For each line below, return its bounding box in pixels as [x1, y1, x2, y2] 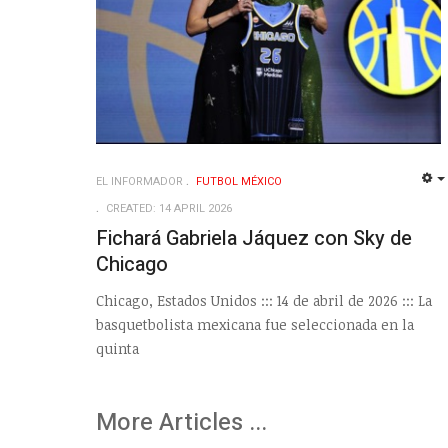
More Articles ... [96, 405, 267, 441]
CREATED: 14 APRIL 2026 [106, 199, 232, 217]
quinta [96, 339, 139, 359]
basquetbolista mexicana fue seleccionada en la [96, 315, 414, 335]
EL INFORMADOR [96, 172, 183, 190]
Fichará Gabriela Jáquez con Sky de [96, 223, 412, 253]
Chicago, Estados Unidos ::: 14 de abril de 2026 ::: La [96, 291, 432, 311]
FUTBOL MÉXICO [196, 172, 282, 190]
